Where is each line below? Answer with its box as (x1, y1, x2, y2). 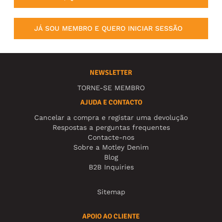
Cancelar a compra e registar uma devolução (34, 113, 188, 122)
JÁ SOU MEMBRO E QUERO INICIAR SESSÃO (34, 24, 182, 33)
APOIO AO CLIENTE (82, 212, 140, 221)
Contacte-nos (88, 133, 134, 142)
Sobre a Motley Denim (73, 143, 149, 152)
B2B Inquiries (88, 163, 134, 171)
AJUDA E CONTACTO (80, 98, 142, 107)
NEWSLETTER (90, 68, 132, 77)
